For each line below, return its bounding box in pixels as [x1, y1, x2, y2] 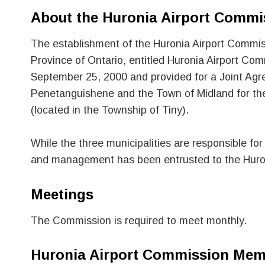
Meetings [31, 186, 93, 202]
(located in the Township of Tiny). [31, 104, 189, 117]
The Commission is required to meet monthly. [31, 214, 253, 227]
